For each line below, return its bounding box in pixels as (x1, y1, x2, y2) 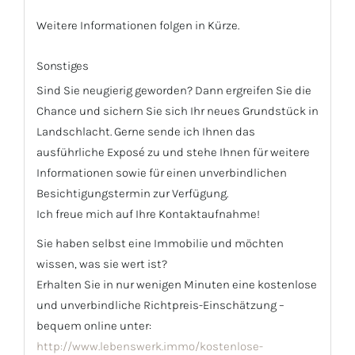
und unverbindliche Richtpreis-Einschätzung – (36, 297, 284, 312)
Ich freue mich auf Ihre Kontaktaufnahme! (36, 207, 260, 222)
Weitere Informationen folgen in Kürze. (36, 17, 239, 32)
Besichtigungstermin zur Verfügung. (36, 186, 228, 201)
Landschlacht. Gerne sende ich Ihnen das (36, 124, 255, 139)
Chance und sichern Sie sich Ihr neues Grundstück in (36, 104, 319, 119)
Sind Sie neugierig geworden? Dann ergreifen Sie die (36, 83, 311, 98)
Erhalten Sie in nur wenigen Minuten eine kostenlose (36, 277, 317, 292)
